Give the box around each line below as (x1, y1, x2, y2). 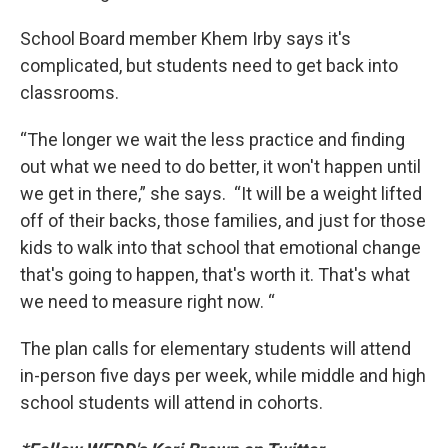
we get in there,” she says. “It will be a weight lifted (20, 183, 422, 204)
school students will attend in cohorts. (20, 392, 323, 413)
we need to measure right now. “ (20, 291, 275, 312)
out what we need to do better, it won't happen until (20, 156, 421, 177)
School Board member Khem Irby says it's (20, 28, 351, 49)
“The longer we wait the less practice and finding (20, 129, 405, 150)
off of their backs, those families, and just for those (20, 210, 426, 231)
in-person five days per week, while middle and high (20, 365, 426, 386)
